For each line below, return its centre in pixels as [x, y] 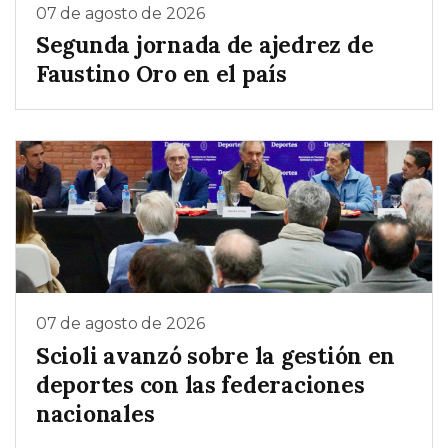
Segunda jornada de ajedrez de [205, 45]
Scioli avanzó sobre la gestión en [216, 355]
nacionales [95, 413]
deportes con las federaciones [200, 384]
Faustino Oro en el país [161, 74]
